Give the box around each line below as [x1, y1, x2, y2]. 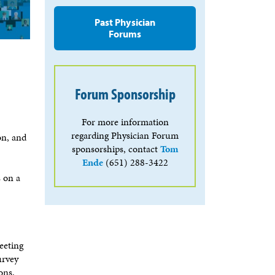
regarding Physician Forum [71, 128, 179, 142]
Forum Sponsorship [74, 84, 176, 103]
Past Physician [94, 16, 156, 28]
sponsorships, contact [72, 142, 160, 156]
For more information [81, 115, 169, 129]
